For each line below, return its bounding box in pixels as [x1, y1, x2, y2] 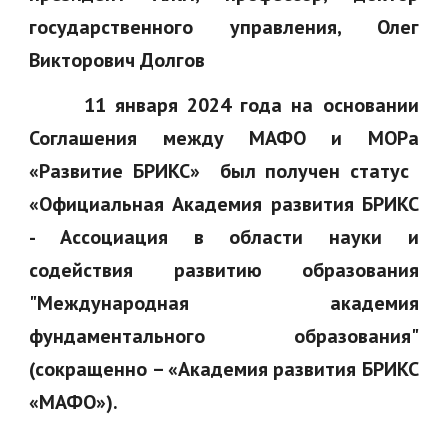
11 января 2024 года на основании [29, 92, 419, 118]
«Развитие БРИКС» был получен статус [29, 158, 419, 184]
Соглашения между [29, 125, 249, 151]
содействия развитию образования [29, 257, 419, 283]
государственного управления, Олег [29, 14, 419, 40]
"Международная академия [29, 290, 419, 316]
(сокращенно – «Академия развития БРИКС [29, 356, 419, 382]
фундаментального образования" [29, 323, 419, 349]
